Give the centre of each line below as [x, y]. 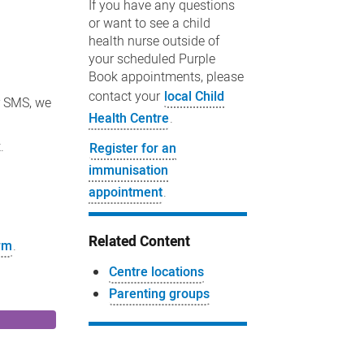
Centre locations [156, 272]
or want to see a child [149, 24]
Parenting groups [159, 294]
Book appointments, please [166, 77]
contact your [126, 97]
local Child [194, 97]
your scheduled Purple [152, 59]
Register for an [132, 149]
